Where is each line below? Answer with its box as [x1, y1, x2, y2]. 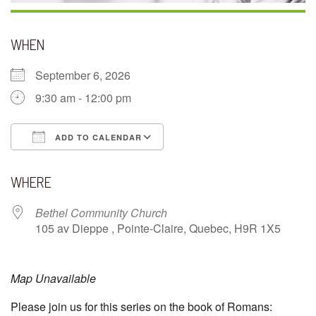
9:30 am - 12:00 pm [35, 90, 131, 107]
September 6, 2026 [35, 67, 142, 84]
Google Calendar [177, 154, 263, 171]
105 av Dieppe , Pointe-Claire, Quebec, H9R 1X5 [35, 220, 281, 237]
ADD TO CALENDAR [52, 132, 142, 143]
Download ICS [35, 154, 109, 171]
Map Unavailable [11, 270, 96, 287]
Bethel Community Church [35, 205, 167, 221]
